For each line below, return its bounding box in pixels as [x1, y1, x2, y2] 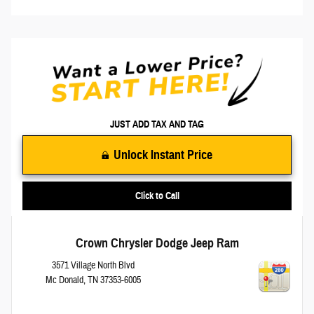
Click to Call [135, 190, 179, 203]
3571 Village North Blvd [52, 259, 135, 272]
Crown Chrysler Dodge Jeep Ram [75, 235, 239, 252]
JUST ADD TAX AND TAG [110, 118, 204, 130]
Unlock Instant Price [114, 146, 212, 163]
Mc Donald [46, 273, 83, 287]
